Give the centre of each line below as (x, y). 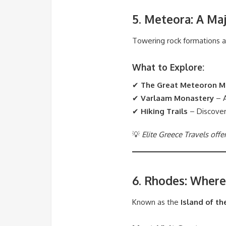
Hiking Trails (164, 111)
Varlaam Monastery (177, 98)
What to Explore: (168, 67)
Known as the (156, 202)
